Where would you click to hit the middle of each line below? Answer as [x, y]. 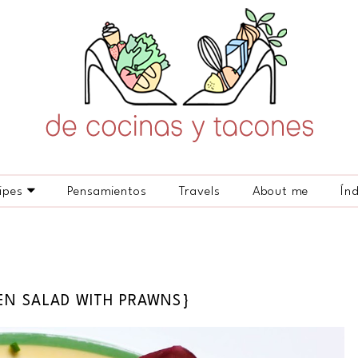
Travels [199, 192]
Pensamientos [107, 192]
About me [280, 192]
